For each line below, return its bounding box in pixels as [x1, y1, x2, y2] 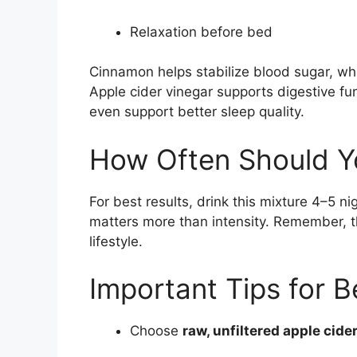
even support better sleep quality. [89, 104, 304, 120]
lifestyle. [89, 233, 143, 249]
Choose [130, 323, 182, 339]
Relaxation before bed [130, 23, 273, 40]
